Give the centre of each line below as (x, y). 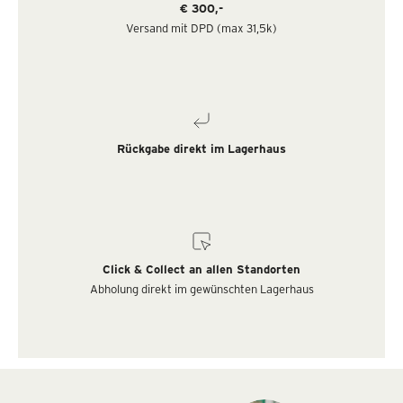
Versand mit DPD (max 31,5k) (201, 27)
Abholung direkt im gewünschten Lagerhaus (201, 288)
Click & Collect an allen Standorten (201, 269)
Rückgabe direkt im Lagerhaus (201, 148)
